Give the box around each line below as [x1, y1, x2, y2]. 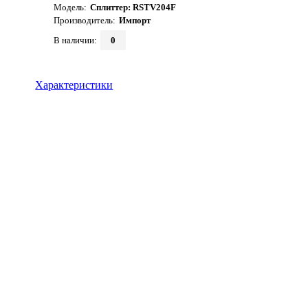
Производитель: [53, 15, 115, 25]
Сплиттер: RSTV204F [89, 2, 176, 12]
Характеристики [35, 79, 113, 91]
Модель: [53, 2, 87, 12]
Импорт [118, 15, 151, 25]
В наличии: [53, 35, 97, 45]
